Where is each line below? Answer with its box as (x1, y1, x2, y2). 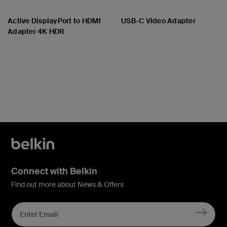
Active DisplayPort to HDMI (8, 16, 101, 25)
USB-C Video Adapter (121, 16, 196, 25)
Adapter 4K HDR (8, 26, 64, 36)
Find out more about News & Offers (11, 180, 124, 190)
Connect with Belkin (11, 165, 97, 178)
